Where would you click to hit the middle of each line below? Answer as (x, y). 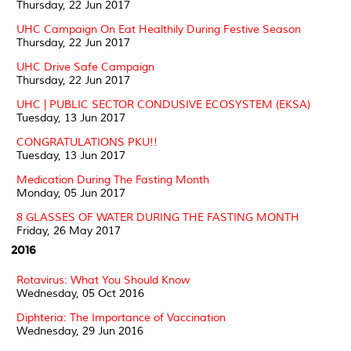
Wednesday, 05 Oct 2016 (80, 293)
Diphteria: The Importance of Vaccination (121, 317)
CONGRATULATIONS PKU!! (87, 142)
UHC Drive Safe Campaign (85, 67)
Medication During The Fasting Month (113, 179)
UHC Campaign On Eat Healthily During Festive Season (159, 29)
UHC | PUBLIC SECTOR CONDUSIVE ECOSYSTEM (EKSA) (163, 104)
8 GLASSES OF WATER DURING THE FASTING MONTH (158, 217)
